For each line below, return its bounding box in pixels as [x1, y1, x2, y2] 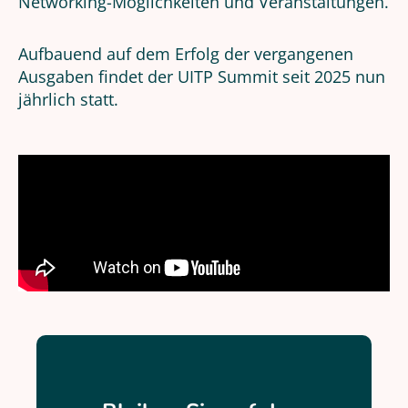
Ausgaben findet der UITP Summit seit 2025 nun [18, 66, 385, 88]
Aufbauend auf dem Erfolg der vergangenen [18, 43, 353, 66]
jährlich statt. [18, 88, 118, 111]
